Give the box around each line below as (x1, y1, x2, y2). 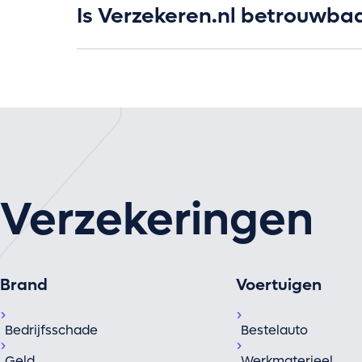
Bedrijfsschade (5, 322, 98, 339)
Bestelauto (240, 322, 308, 339)
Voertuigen (235, 275, 322, 297)
